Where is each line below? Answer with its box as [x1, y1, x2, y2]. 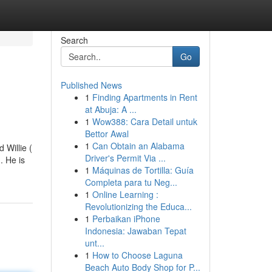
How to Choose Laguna [92, 249, 183, 261]
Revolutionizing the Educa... [84, 200, 192, 212]
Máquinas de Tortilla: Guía [92, 164, 194, 176]
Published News [60, 79, 122, 91]
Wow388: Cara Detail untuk [92, 115, 197, 127]
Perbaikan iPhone [92, 212, 160, 225]
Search [60, 34, 88, 46]
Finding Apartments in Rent [92, 91, 197, 103]
